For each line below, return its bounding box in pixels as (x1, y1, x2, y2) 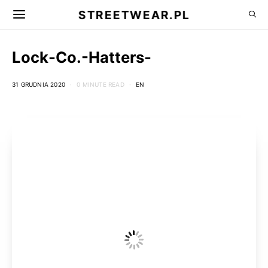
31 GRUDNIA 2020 (12, 81, 65, 88)
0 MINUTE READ (77, 81, 124, 88)
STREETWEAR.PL (78, 7, 190, 22)
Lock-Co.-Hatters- (12, 48, 151, 66)
